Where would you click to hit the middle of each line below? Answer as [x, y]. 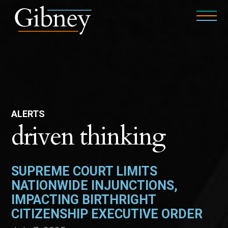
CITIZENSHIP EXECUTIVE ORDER [107, 214]
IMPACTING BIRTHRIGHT [84, 200]
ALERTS [28, 114]
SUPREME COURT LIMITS [84, 171]
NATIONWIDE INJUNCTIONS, [95, 186]
